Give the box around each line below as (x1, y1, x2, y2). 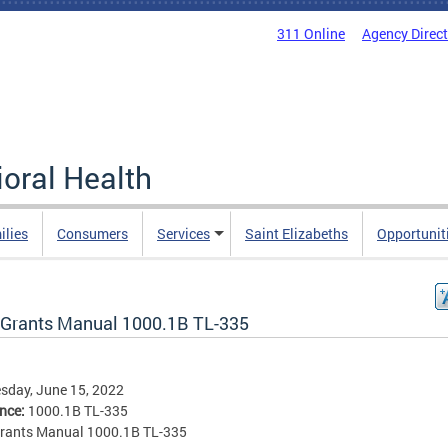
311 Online (277, 24, 345, 43)
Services (157, 224, 210, 243)
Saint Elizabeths (245, 224, 348, 243)
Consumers (57, 224, 128, 243)
